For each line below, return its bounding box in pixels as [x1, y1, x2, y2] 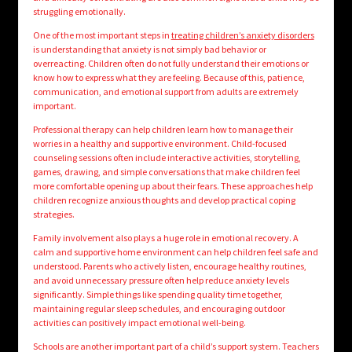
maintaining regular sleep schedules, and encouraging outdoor [32, 302, 285, 315]
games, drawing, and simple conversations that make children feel [32, 166, 300, 178]
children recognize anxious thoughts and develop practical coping [32, 194, 295, 207]
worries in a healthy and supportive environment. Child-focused [32, 137, 287, 150]
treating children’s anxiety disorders [170, 29, 314, 42]
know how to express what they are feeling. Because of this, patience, [32, 71, 305, 84]
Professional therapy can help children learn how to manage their [32, 123, 293, 136]
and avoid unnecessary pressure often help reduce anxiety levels [32, 274, 289, 287]
